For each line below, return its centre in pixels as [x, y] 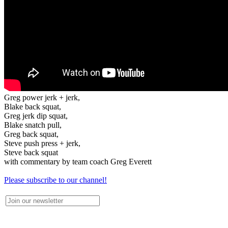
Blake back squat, [33, 107]
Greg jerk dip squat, [36, 116]
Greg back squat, [31, 134]
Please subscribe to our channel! [55, 180]
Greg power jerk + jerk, [42, 97]
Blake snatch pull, [33, 125]
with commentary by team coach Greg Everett [78, 162]
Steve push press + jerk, [42, 143]
